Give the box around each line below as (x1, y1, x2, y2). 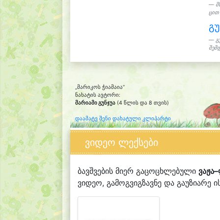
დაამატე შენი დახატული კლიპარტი (75, 115, 171, 122)
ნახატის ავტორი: (75, 92, 120, 98)
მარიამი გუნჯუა (75, 100, 115, 106)
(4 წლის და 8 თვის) (115, 100, 169, 106)
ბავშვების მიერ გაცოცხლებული (78, 166, 198, 176)
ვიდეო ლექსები (85, 137, 158, 148)
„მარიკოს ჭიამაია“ (75, 84, 125, 90)
